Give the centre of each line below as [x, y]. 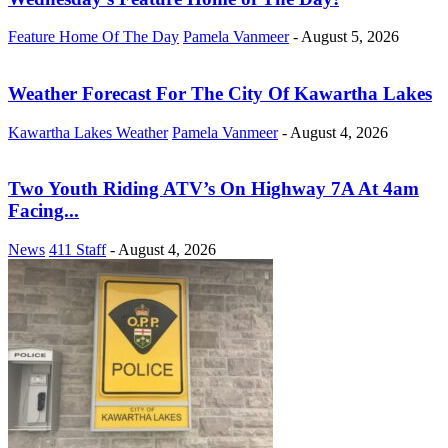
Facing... [43, 211]
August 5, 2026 [350, 37]
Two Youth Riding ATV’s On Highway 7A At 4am [213, 189]
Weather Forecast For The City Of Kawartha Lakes [220, 93]
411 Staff [77, 250]
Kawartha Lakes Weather [88, 132]
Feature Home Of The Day [93, 37]
